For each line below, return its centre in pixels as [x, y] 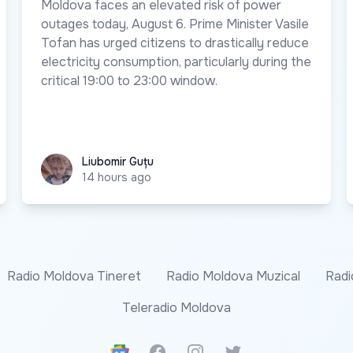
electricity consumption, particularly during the [176, 61]
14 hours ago [117, 177]
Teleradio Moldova [176, 307]
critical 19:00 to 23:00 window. [129, 80]
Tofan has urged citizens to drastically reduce [175, 43]
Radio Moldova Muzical [233, 276]
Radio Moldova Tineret [74, 276]
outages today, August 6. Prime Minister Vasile [175, 24]
